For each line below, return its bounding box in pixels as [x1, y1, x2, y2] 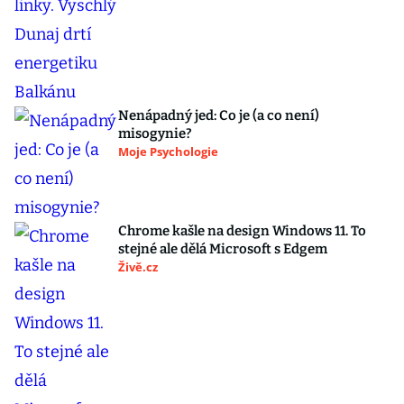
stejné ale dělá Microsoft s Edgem [118, 241, 327, 257]
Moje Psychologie [118, 143, 218, 160]
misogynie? [118, 125, 192, 142]
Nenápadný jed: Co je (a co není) [118, 107, 319, 124]
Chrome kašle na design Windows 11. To [118, 223, 366, 239]
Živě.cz [118, 259, 158, 275]
